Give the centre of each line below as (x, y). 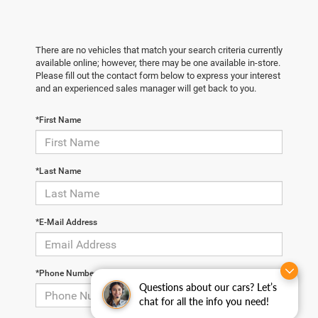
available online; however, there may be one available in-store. (158, 63)
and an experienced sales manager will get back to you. (146, 89)
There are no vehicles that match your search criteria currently (159, 50)
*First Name (58, 120)
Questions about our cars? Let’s (208, 287)
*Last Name (58, 171)
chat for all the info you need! (204, 301)
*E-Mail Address (66, 223)
